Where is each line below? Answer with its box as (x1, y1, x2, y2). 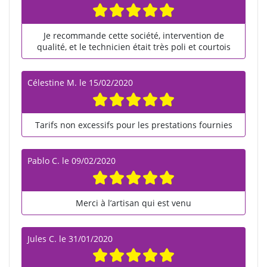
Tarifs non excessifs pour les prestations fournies (35, 119, 232, 131)
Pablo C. (27, 154, 60, 166)
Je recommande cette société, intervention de (43, 30, 224, 42)
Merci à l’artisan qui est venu (76, 197, 191, 209)
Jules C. (27, 232, 57, 244)
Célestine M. (27, 77, 77, 89)
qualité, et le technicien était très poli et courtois (36, 41, 231, 53)
